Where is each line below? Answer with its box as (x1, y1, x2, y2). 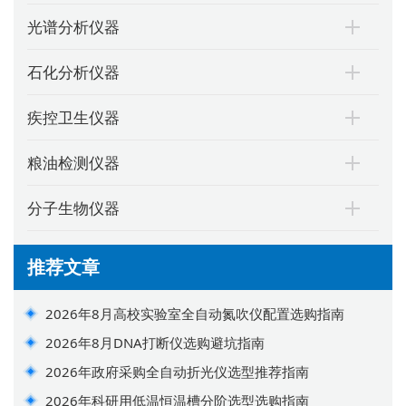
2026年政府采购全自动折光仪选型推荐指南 (45, 362, 309, 381)
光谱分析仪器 (27, 15, 120, 37)
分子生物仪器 (27, 197, 120, 218)
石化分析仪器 (27, 61, 120, 82)
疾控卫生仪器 (27, 106, 120, 128)
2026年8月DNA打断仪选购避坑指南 (45, 333, 265, 352)
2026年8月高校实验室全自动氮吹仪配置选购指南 (45, 304, 344, 323)
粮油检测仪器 (27, 151, 120, 173)
